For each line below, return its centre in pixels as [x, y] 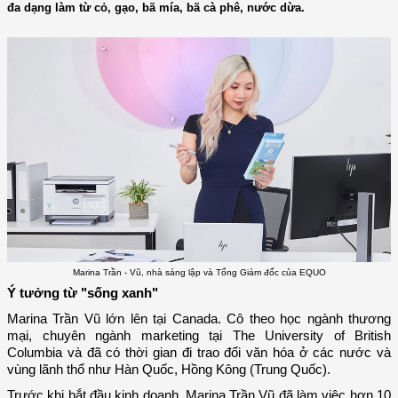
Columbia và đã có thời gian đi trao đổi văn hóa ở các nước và [199, 353]
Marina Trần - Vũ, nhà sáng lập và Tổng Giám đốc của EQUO [199, 272]
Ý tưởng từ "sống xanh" [83, 294]
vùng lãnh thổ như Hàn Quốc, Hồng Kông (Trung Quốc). [169, 370]
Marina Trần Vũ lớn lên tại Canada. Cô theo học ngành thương [199, 319]
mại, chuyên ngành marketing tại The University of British [199, 336]
